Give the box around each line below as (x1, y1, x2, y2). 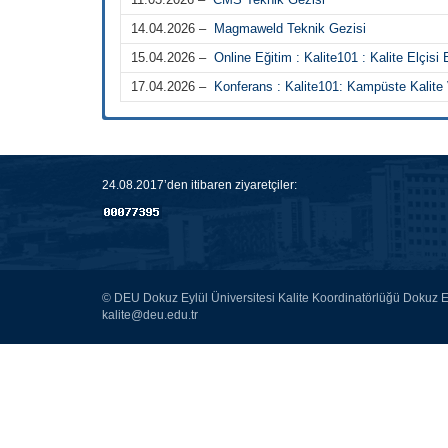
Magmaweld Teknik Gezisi (214, 21, 366, 36)
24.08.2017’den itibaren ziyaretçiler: (102, 178, 297, 192)
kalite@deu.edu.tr (102, 308, 198, 322)
